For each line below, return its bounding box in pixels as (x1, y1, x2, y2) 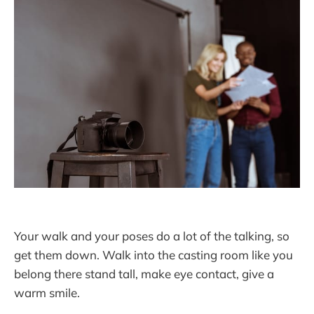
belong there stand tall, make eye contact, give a (14, 266, 274, 281)
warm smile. (14, 285, 80, 300)
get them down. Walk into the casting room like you (14, 247, 293, 262)
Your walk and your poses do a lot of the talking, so (14, 228, 289, 243)
